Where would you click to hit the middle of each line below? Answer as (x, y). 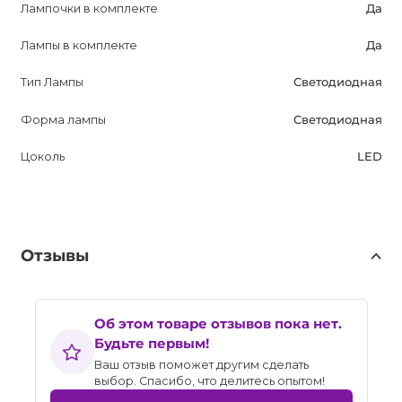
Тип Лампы (52, 83)
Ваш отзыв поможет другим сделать (201, 364)
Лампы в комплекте (79, 45)
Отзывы (54, 256)
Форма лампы (63, 119)
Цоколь (42, 157)
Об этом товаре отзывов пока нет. (218, 324)
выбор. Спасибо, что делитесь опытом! (210, 380)
